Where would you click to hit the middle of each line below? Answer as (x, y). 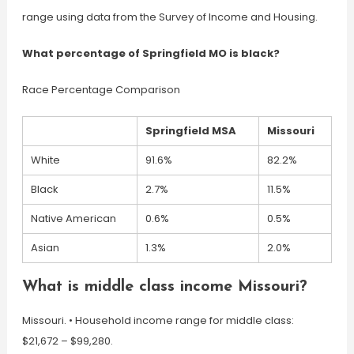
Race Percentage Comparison (101, 90)
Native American (73, 218)
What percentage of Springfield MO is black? (151, 53)
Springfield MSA (190, 131)
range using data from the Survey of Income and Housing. (169, 17)
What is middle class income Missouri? (164, 287)
